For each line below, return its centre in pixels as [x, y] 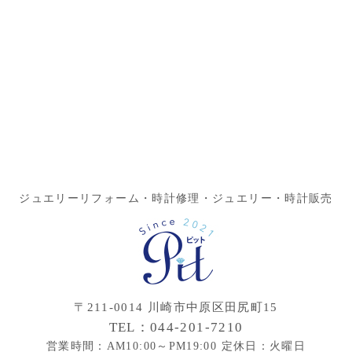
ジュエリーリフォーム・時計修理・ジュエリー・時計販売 [176, 199]
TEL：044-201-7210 [176, 328]
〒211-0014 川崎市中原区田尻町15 [176, 308]
